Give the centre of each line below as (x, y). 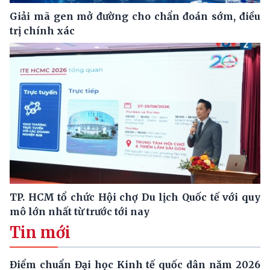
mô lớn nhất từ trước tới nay (80, 211)
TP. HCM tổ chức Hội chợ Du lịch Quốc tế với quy (135, 197)
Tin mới (40, 232)
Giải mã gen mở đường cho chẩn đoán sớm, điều (135, 17)
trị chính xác (42, 31)
